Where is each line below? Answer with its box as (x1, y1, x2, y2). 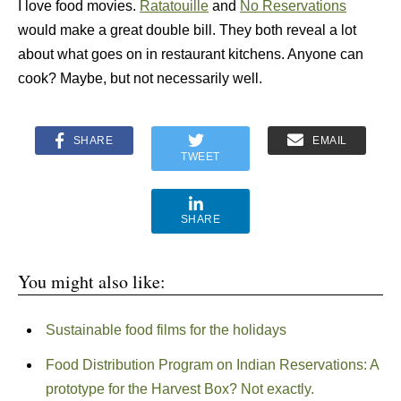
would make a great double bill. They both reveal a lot (18, 22, 356, 38)
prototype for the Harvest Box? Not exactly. (45, 381, 314, 397)
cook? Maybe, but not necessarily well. (18, 71, 262, 86)
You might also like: (18, 269, 166, 294)
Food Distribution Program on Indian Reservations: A (45, 357, 379, 372)
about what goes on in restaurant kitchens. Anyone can (18, 47, 363, 62)
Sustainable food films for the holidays (45, 322, 286, 337)
